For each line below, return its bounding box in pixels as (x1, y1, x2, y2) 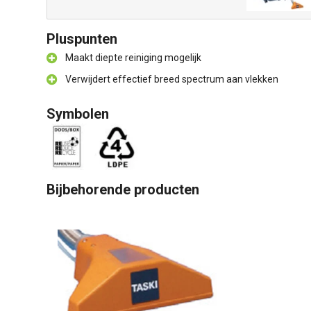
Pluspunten (47, 31, 117, 47)
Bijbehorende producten (47, 181, 199, 198)
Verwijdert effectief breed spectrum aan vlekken (65, 74, 278, 85)
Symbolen (47, 106, 109, 122)
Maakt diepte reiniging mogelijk (65, 52, 201, 63)
